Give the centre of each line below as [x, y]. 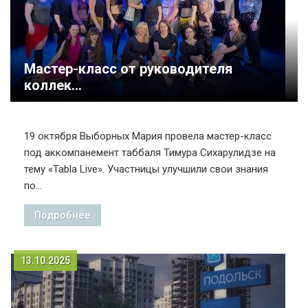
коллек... [53, 85]
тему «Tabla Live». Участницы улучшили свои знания [146, 169]
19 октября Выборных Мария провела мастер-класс [148, 136]
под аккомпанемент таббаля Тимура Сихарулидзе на [150, 153]
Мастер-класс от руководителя [128, 69]
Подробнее [63, 215]
